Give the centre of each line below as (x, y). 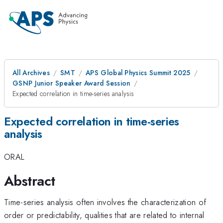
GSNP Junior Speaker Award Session (71, 83)
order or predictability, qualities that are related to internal (104, 215)
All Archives (31, 73)
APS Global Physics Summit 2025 (138, 73)
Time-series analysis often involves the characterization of (105, 202)
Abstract (30, 181)
